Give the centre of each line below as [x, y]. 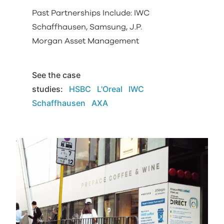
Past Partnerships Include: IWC [91, 13]
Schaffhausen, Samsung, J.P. [87, 27]
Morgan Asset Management [85, 41]
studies [46, 89]
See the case [56, 75]
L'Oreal [110, 89]
